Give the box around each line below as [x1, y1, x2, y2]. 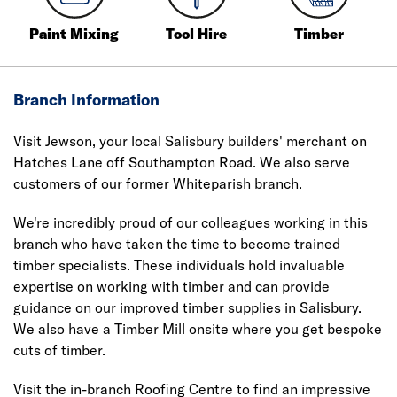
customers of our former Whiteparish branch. [13, 175, 302, 192]
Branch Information [13, 90, 160, 110]
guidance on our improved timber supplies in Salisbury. [13, 299, 362, 316]
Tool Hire [166, 25, 228, 43]
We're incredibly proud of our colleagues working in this [13, 214, 368, 231]
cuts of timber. [13, 341, 105, 359]
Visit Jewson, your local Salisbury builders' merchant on [13, 132, 367, 150]
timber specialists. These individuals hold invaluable [13, 256, 345, 274]
